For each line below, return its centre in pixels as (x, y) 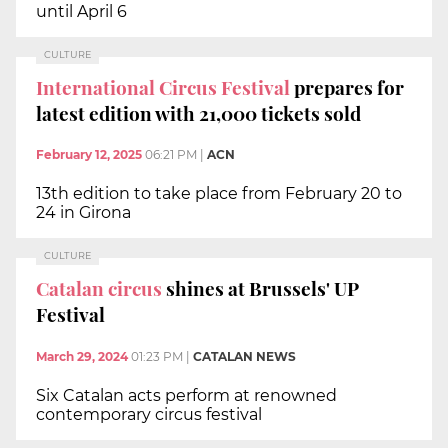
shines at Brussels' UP (260, 287)
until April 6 (83, 12)
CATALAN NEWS (244, 356)
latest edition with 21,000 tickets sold (198, 112)
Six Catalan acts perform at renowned (186, 395)
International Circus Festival (163, 86)
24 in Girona (83, 213)
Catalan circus (99, 287)
